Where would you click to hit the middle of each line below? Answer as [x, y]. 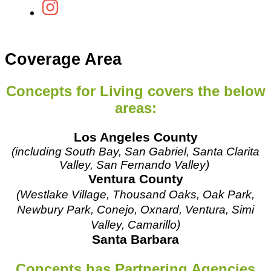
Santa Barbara [135, 239]
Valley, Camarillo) [135, 224]
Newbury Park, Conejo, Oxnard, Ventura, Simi [135, 209]
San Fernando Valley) [152, 165]
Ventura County [135, 179]
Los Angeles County [135, 137]
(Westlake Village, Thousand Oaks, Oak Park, [135, 194]
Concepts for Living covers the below [135, 91]
